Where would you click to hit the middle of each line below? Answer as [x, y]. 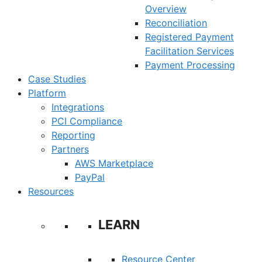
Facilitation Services [189, 51]
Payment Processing [190, 65]
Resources [51, 191]
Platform [47, 93]
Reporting [73, 135]
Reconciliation [176, 23]
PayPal [90, 177]
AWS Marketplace [114, 163]
